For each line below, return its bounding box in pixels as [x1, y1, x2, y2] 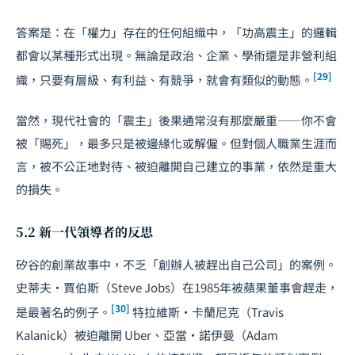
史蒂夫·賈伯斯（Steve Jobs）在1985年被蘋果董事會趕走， [16, 278, 338, 296]
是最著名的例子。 [16, 303, 111, 320]
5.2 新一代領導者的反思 [16, 222, 153, 241]
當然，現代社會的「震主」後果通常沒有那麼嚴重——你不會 [16, 111, 337, 128]
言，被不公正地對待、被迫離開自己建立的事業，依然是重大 [16, 157, 337, 174]
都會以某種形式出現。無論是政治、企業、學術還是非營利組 [16, 46, 337, 63]
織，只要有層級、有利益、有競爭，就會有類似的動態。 [16, 71, 313, 88]
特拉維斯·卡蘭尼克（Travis [130, 303, 284, 320]
